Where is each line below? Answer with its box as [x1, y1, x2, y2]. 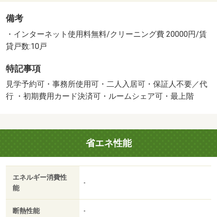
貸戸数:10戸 [6, 41, 49, 51]
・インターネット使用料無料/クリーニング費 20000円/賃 [6, 29, 207, 39]
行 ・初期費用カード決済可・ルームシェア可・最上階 [6, 92, 196, 101]
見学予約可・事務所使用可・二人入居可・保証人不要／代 [6, 79, 207, 89]
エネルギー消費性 [13, 173, 67, 181]
